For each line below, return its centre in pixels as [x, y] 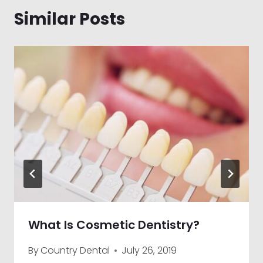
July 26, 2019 [149, 251]
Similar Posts [70, 19]
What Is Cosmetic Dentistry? [114, 225]
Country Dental [75, 251]
